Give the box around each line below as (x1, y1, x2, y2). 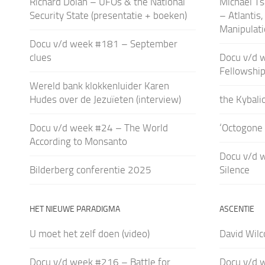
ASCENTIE (219, 203, 254, 214)
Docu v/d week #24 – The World (30, 121, 168, 134)
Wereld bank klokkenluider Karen (30, 79, 169, 92)
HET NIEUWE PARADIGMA (30, 203, 120, 214)
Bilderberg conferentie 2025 (30, 163, 151, 176)
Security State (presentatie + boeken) (30, 9, 187, 21)
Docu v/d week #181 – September (30, 37, 177, 50)
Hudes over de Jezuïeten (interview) (30, 93, 181, 105)
